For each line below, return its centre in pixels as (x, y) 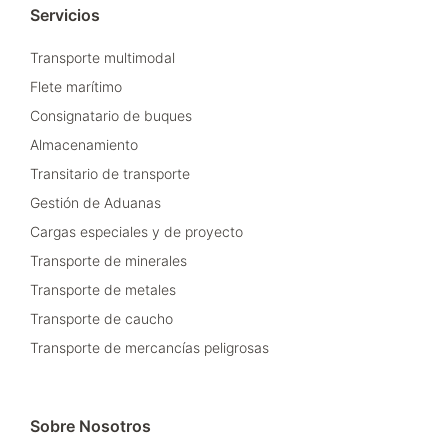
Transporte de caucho (101, 319)
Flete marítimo (76, 87)
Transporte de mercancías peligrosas (149, 348)
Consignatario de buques (111, 116)
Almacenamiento (84, 145)
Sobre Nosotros (90, 426)
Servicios (65, 15)
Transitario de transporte (110, 174)
